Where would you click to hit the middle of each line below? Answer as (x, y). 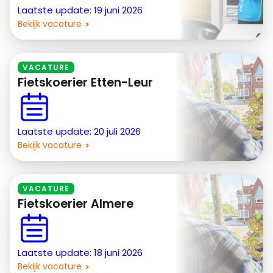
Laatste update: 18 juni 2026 (80, 253)
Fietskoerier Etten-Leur (86, 83)
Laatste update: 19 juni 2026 (80, 10)
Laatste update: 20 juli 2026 (80, 132)
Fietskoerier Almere (76, 204)
